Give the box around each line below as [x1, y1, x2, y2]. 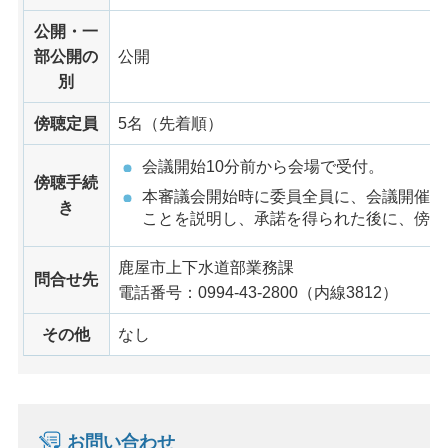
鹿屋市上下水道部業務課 [117, 258, 294, 276]
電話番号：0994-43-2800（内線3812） [117, 283, 398, 301]
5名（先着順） [117, 114, 223, 132]
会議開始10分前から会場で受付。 [141, 158, 384, 176]
